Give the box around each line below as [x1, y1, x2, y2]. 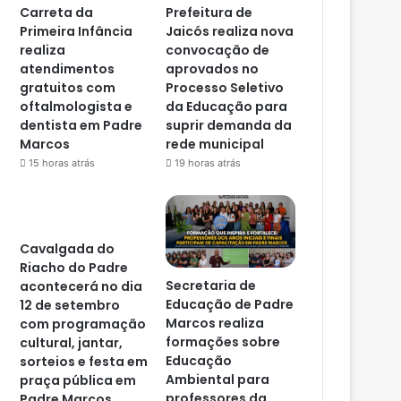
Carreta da [20, 3, 94, 21]
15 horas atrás [29, 156, 96, 169]
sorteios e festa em [20, 352, 149, 371]
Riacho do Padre [20, 258, 129, 277]
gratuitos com [20, 78, 116, 97]
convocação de [166, 40, 270, 59]
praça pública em [20, 371, 137, 389]
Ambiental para [166, 371, 270, 389]
